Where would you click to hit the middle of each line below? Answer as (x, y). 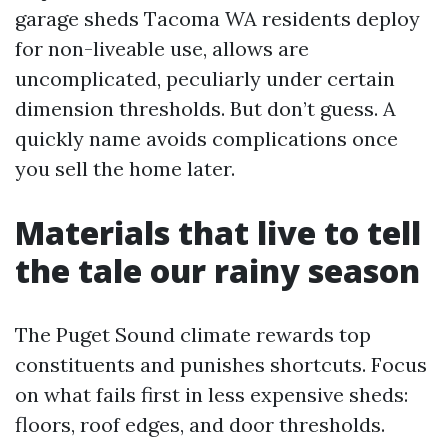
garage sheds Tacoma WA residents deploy (217, 18)
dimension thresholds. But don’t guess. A (205, 108)
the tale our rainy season (217, 270)
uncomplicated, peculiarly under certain (205, 78)
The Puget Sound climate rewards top (193, 334)
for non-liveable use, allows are (162, 48)
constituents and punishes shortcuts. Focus (221, 364)
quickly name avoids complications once (206, 138)
